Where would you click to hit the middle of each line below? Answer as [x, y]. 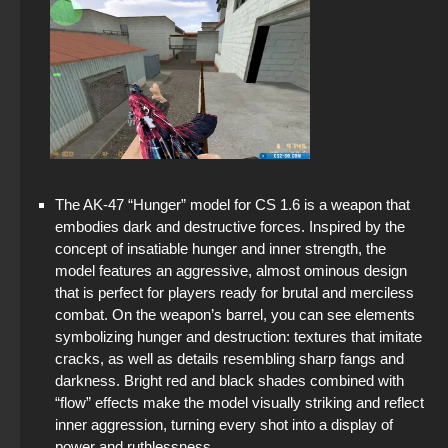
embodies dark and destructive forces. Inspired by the [230, 227]
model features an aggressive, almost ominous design [231, 271]
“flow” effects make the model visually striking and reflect [239, 403]
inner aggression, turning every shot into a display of [224, 425]
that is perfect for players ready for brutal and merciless [234, 293]
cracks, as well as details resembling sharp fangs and [229, 359]
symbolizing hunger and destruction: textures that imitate [238, 337]
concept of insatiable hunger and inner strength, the [220, 249]
